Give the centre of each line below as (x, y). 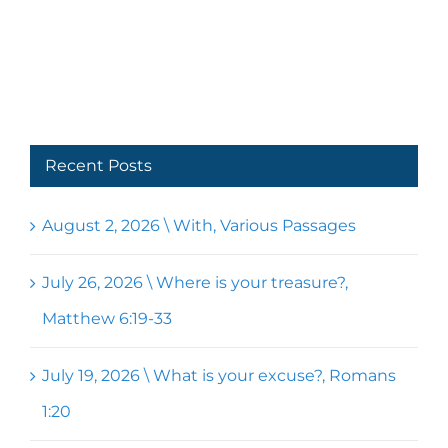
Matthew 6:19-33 (107, 319)
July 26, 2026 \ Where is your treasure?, (195, 283)
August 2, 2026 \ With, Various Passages (199, 226)
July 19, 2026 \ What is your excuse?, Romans (219, 376)
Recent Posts (98, 165)
